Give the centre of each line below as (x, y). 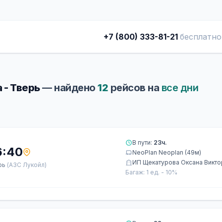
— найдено (69, 88)
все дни (180, 88)
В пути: (143, 142)
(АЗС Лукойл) (27, 165)
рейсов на (135, 88)
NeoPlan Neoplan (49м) (167, 152)
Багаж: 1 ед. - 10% (151, 172)
